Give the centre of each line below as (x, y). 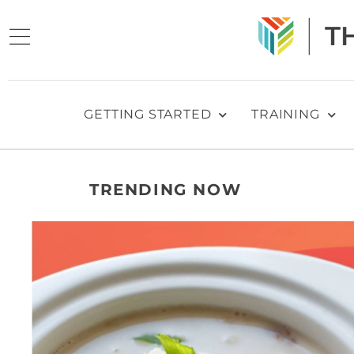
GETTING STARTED (148, 114)
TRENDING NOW (166, 189)
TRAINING (286, 114)
